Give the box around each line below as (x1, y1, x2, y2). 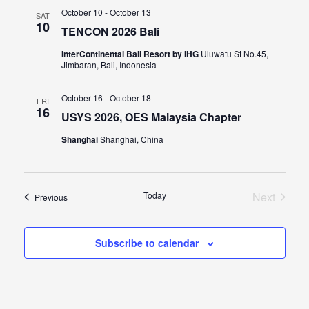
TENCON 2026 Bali (61, 23, 159, 39)
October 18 (109, 91, 151, 103)
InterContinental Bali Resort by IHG (61, 47, 201, 60)
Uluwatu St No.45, (200, 47, 268, 59)
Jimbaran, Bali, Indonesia (61, 58, 157, 70)
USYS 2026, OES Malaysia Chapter (61, 108, 241, 125)
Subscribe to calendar (95, 235, 199, 250)
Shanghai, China (99, 132, 163, 145)
